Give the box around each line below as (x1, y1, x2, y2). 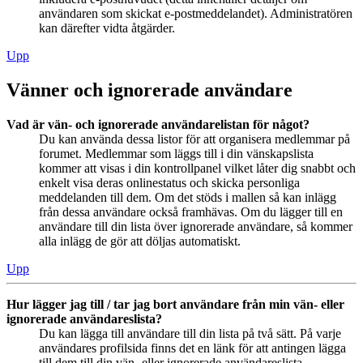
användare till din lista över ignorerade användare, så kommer (39, 219, 352, 233)
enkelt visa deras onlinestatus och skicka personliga (39, 175, 300, 190)
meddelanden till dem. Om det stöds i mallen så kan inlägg (39, 190, 336, 204)
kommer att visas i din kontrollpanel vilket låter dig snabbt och (39, 160, 356, 175)
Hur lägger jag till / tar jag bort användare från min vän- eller (6, 297, 344, 311)
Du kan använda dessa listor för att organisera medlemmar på (39, 131, 350, 146)
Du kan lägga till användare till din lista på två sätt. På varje (39, 326, 341, 340)
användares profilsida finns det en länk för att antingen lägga (39, 340, 346, 355)
